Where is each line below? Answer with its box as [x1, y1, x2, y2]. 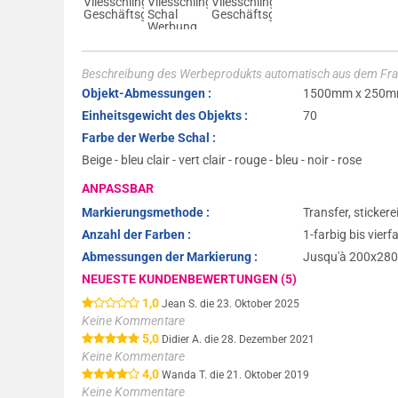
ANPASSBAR [82, 181, 154, 196]
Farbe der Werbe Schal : [82, 131, 216, 146]
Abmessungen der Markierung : [82, 250, 258, 265]
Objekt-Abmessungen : [82, 86, 211, 101]
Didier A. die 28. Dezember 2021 [162, 333, 314, 346]
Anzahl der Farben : [82, 227, 191, 243]
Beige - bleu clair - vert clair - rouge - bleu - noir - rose [82, 153, 362, 168]
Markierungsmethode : [82, 205, 210, 220]
